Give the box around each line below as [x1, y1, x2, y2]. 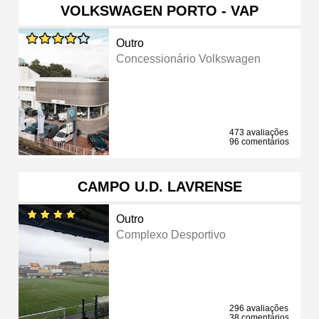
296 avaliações [229, 303, 288, 313]
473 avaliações [229, 127, 288, 137]
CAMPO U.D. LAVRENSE [77, 178, 242, 194]
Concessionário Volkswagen [116, 52, 261, 65]
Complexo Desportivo [116, 228, 226, 241]
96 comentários [229, 136, 289, 147]
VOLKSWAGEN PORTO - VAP [61, 2, 258, 19]
